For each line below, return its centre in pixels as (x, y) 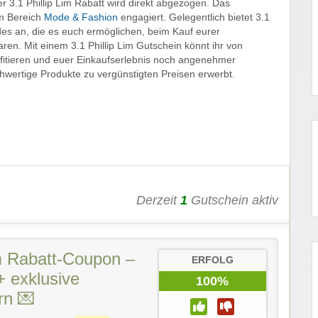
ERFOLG (212, 261)
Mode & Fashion (81, 18)
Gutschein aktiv (233, 201)
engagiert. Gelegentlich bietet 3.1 (194, 18)
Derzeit (158, 201)
